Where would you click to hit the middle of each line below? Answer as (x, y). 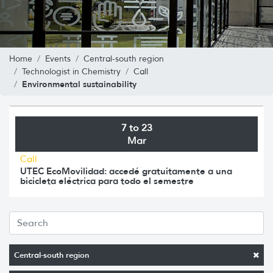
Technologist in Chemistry (71, 71)
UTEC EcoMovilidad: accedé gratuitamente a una (126, 171)
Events (58, 58)
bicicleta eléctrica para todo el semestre (107, 180)
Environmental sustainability (79, 84)
